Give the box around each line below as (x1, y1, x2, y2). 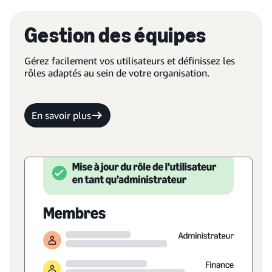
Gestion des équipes (24, 22, 206, 48)
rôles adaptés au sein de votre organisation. (24, 67, 209, 79)
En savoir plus (32, 109, 91, 121)
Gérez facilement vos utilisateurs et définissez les (24, 55, 235, 67)
